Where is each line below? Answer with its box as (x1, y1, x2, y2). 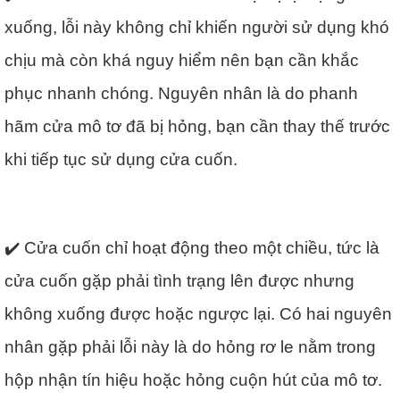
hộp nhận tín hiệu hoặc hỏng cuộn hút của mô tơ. (4, 371, 382, 389)
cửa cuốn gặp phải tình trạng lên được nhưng (4, 271, 354, 290)
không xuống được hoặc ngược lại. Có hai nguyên (4, 304, 392, 323)
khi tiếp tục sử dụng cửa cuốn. (4, 150, 237, 169)
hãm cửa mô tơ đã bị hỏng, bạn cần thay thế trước (4, 117, 390, 136)
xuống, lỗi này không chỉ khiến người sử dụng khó (4, 18, 389, 37)
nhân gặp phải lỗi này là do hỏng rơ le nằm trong (4, 337, 376, 356)
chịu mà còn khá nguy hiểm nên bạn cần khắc (4, 51, 359, 70)
